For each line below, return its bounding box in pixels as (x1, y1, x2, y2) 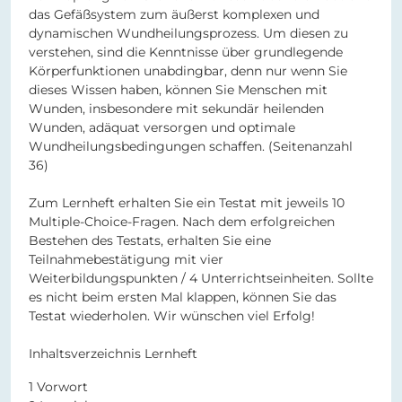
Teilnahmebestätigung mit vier (29, 251, 223, 268)
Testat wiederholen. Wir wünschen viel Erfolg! (29, 308, 315, 325)
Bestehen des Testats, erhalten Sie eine (29, 232, 271, 249)
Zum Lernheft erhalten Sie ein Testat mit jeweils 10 (29, 195, 345, 212)
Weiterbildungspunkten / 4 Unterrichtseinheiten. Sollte (29, 270, 373, 287)
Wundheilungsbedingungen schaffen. (29, 138, 268, 155)
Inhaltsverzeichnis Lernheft (29, 345, 197, 363)
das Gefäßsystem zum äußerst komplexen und (29, 6, 319, 23)
